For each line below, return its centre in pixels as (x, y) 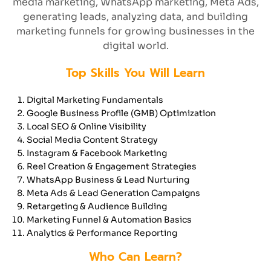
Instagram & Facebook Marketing (97, 153)
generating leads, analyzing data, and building (135, 17)
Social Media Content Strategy (92, 140)
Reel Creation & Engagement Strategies (112, 166)
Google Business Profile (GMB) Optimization (121, 113)
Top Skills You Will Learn (135, 73)
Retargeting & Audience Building (97, 206)
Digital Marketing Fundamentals (95, 100)
